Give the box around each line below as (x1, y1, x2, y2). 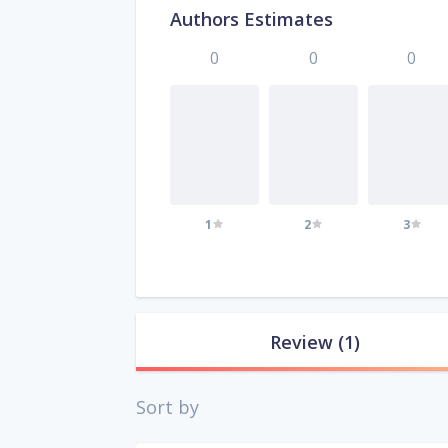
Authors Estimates (170, 7, 333, 32)
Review (269, 330, 333, 355)
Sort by (136, 395, 199, 420)
